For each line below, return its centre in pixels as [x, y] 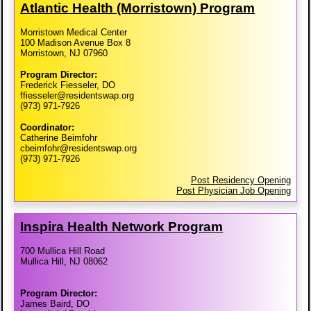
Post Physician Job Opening [233, 191]
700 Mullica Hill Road [63, 251]
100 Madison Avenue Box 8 [76, 43]
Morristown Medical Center [74, 33]
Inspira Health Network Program [122, 227]
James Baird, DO [55, 304]
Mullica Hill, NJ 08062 [64, 262]
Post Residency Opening [241, 180]
